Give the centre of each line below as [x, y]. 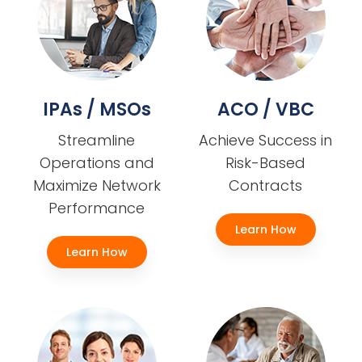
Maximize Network [97, 185]
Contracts [265, 185]
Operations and [97, 162]
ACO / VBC [265, 109]
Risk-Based [265, 162]
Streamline [97, 140]
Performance [97, 208]
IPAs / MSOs [97, 109]
